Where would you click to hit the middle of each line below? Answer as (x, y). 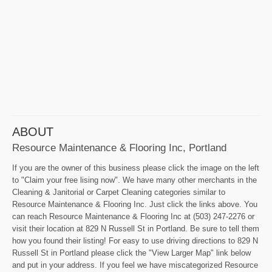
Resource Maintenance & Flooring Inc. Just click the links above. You (135, 204)
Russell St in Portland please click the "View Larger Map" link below (131, 253)
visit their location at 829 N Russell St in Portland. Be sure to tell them (136, 228)
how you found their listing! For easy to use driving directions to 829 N (135, 240)
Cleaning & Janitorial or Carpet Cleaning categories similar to (119, 192)
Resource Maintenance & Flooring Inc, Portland (119, 147)
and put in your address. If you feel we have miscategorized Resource (135, 265)
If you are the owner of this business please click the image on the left (136, 168)
